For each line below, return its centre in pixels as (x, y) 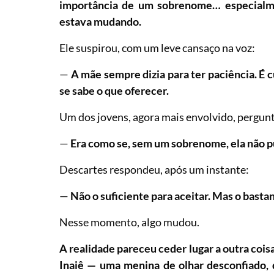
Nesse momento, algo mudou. (130, 222)
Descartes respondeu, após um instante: (154, 169)
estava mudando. (101, 21)
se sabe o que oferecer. (114, 90)
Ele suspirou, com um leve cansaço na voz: (157, 47)
